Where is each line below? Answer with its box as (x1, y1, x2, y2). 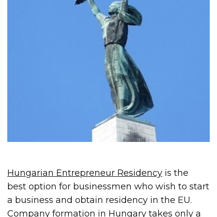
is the (162, 167, 189, 178)
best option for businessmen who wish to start (7, 181, 210, 192)
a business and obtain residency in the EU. (7, 194, 192, 205)
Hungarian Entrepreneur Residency (7, 167, 163, 178)
